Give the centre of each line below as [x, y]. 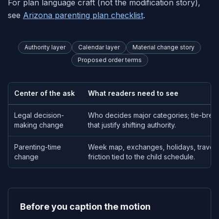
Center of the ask [44, 93]
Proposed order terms [109, 60]
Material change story [164, 47]
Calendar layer [99, 47]
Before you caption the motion [85, 207]
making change [39, 125]
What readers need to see [133, 93]
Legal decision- [39, 115]
